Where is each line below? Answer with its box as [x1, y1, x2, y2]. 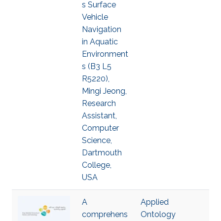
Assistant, [82, 111, 117, 120]
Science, [82, 136, 112, 145]
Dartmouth [82, 148, 122, 157]
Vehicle [82, 12, 108, 22]
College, [82, 160, 111, 170]
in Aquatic [82, 37, 118, 46]
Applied [141, 197, 169, 207]
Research [82, 99, 116, 108]
